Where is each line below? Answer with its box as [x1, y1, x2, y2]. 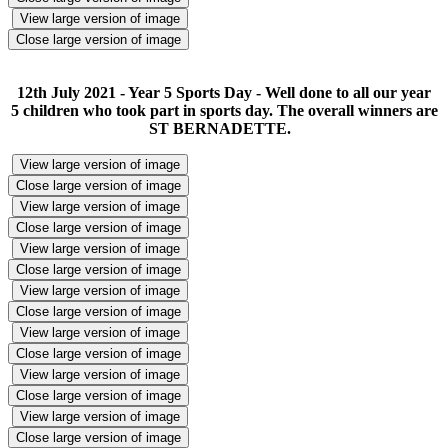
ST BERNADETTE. [149, 119, 299, 137]
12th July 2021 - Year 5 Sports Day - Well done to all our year [17, 83, 431, 101]
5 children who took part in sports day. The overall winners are [10, 101, 438, 119]
